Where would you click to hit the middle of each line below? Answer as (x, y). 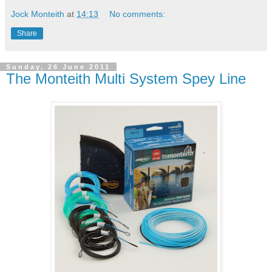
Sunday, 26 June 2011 (58, 67)
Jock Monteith (38, 14)
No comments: (138, 14)
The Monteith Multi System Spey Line (126, 79)
